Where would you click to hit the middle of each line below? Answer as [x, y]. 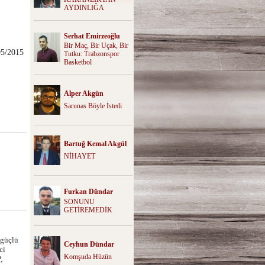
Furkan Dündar [88, 191]
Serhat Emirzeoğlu [92, 36]
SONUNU [79, 201]
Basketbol [78, 62]
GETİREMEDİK [88, 210]
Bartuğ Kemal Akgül [95, 143]
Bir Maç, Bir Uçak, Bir [96, 45]
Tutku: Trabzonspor [92, 54]
